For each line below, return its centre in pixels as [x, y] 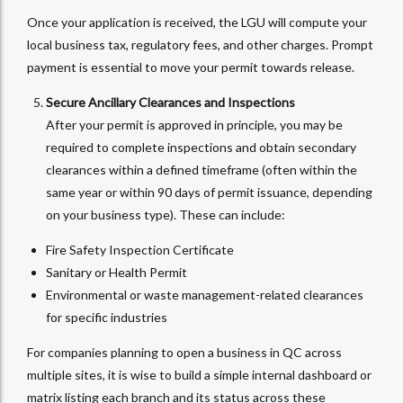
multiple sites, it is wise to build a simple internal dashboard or [199, 375]
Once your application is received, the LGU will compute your [197, 22]
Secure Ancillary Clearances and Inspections [170, 103]
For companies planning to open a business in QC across [184, 353]
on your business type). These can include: [166, 215]
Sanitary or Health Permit [116, 273]
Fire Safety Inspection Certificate [140, 250]
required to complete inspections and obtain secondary [201, 148]
